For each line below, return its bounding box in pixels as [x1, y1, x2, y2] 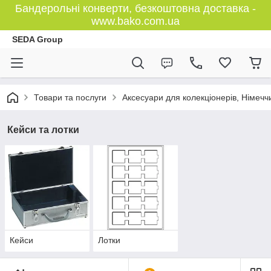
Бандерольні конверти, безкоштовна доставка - [15, 2, 256, 15]
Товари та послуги [34, 93, 106, 102]
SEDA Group [12, 34, 63, 44]
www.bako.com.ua [91, 15, 180, 27]
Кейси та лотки [7, 125, 79, 135]
